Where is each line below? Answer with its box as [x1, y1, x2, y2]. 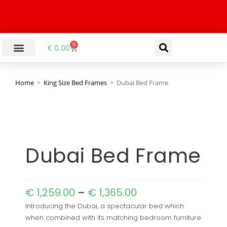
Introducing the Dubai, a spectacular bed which [25, 201, 184, 211]
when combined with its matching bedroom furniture [25, 212, 201, 222]
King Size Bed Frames [44, 78, 107, 87]
